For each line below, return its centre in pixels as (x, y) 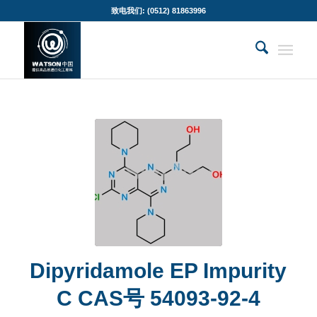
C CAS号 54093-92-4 (158, 298)
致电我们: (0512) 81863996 (158, 11)
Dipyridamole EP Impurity (158, 271)
